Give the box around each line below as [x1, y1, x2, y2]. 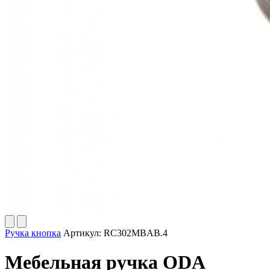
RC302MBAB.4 [104, 228, 168, 238]
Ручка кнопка [5, 228, 61, 238]
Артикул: [63, 228, 104, 238]
